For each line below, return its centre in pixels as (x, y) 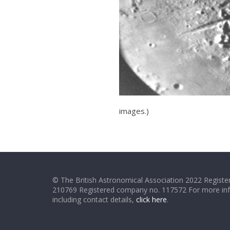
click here (151, 199)
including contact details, (94, 199)
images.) (134, 111)
